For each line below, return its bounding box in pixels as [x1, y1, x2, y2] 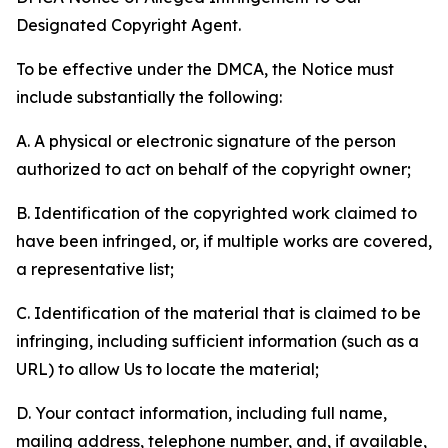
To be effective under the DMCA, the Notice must [16, 59, 394, 79]
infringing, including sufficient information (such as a [16, 331, 419, 351]
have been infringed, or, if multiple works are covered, [16, 231, 432, 251]
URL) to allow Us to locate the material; [16, 359, 319, 379]
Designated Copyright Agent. [16, 15, 241, 35]
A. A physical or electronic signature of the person [16, 131, 396, 151]
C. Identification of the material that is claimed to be [16, 303, 421, 323]
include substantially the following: [16, 87, 282, 107]
